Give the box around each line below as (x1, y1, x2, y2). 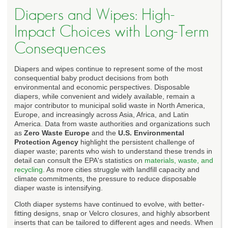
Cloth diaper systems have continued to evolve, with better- (14, 199, 205, 208)
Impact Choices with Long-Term (14, 23, 209, 40)
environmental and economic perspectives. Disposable (14, 82, 190, 91)
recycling (14, 165, 43, 174)
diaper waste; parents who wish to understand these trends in (14, 147, 212, 155)
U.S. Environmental (118, 128, 184, 137)
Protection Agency (14, 137, 78, 146)
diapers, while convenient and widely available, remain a (14, 92, 195, 100)
